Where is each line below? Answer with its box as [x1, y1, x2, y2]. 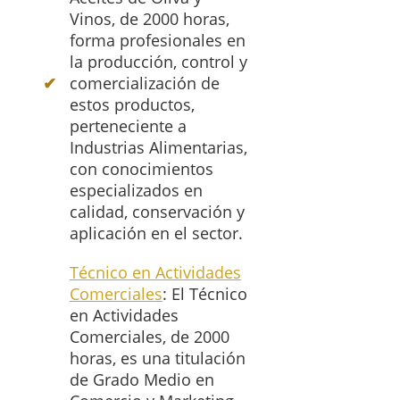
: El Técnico [162, 283, 247, 305]
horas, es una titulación [70, 347, 246, 370]
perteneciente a [70, 115, 187, 137]
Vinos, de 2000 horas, [70, 8, 229, 30]
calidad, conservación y [70, 201, 245, 223]
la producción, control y [70, 51, 247, 73]
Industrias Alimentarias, [70, 137, 247, 159]
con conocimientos [70, 158, 213, 180]
